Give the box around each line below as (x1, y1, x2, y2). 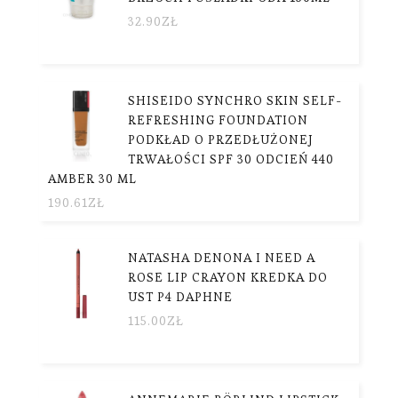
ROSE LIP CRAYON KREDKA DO (128, 268, 328, 285)
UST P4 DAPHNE (128, 288, 233, 305)
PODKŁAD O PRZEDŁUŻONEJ (128, 131, 314, 147)
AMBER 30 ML (48, 170, 137, 187)
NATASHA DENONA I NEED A (128, 249, 315, 266)
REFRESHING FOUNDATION (128, 111, 308, 128)
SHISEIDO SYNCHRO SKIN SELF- (128, 92, 342, 108)
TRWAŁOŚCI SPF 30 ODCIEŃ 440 (128, 150, 334, 167)
